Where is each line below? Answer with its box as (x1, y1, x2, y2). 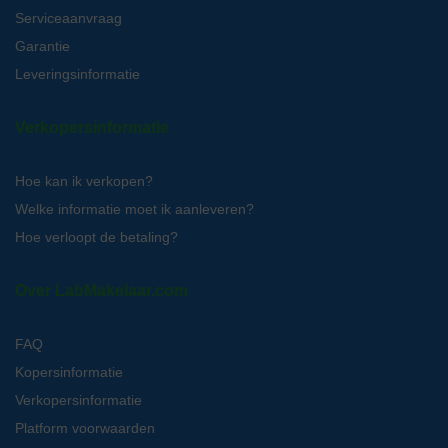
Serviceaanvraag (15, 9, 122, 26)
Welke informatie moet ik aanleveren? (15, 200, 254, 217)
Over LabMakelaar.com (15, 281, 188, 299)
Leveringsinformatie (15, 65, 140, 82)
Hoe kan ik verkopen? (15, 172, 153, 189)
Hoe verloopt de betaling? (15, 228, 178, 245)
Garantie (15, 37, 70, 54)
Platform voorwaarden (15, 419, 155, 436)
